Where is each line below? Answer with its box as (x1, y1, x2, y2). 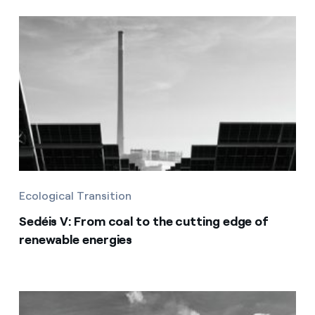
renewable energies (18, 231, 133, 247)
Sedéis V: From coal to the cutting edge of (18, 213, 269, 229)
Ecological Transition (18, 188, 131, 202)
